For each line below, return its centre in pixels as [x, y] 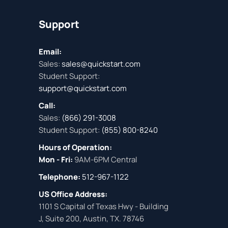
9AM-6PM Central [106, 160]
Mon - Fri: [56, 160]
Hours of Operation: [75, 147]
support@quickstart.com [83, 88]
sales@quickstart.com [100, 64]
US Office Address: [73, 194]
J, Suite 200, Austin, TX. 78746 [91, 219]
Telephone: [60, 177]
